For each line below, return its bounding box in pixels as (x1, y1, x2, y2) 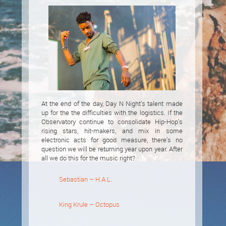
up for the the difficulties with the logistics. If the (41, 108, 183, 117)
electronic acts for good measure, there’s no (41, 135, 183, 144)
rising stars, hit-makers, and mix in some (41, 126, 183, 135)
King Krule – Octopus (57, 200, 120, 209)
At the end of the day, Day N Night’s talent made (41, 99, 183, 108)
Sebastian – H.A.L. (57, 175, 112, 184)
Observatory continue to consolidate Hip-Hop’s (41, 117, 183, 126)
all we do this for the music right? (41, 153, 135, 162)
